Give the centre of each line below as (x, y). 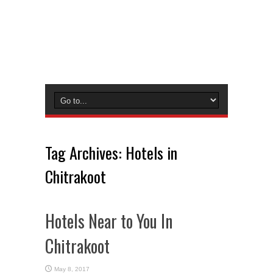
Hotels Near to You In (109, 221)
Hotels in (151, 153)
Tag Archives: (85, 153)
